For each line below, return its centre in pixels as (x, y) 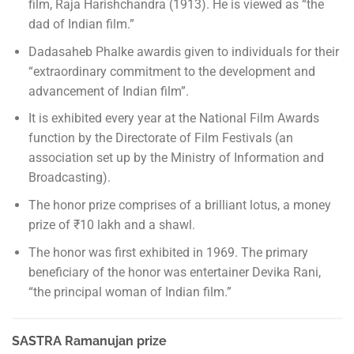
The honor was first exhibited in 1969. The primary (168, 252)
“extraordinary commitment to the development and (171, 71)
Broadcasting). (69, 178)
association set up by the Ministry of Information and (176, 158)
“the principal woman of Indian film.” (130, 292)
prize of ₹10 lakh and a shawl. (111, 224)
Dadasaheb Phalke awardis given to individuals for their (183, 51)
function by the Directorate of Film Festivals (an (160, 138)
